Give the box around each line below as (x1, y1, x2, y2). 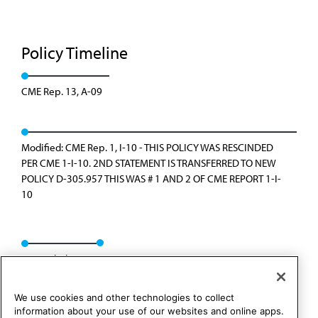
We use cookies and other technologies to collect (14, 292, 234, 304)
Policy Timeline (21, 42, 131, 63)
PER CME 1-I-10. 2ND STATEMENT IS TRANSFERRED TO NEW (21, 156, 276, 170)
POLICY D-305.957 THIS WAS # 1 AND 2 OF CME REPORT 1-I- (21, 172, 281, 185)
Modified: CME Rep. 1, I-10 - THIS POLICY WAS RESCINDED (21, 141, 273, 154)
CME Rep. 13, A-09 (21, 84, 102, 98)
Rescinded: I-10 (21, 252, 89, 265)
